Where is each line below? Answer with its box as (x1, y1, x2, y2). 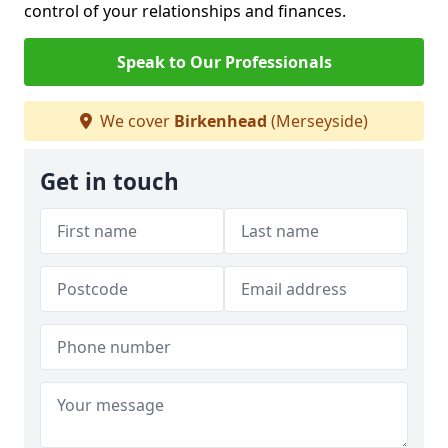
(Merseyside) (267, 109, 368, 132)
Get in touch (40, 165, 179, 197)
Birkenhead (174, 109, 267, 132)
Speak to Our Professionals (116, 50, 332, 73)
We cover (96, 109, 174, 132)
